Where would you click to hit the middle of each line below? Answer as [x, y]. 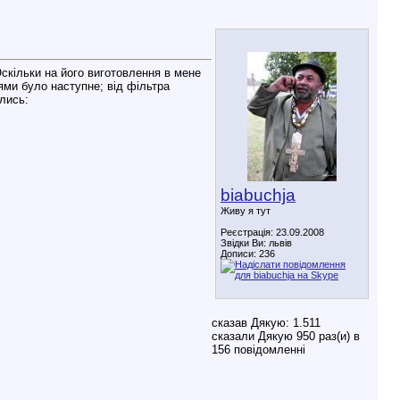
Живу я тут [246, 211]
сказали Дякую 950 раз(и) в [286, 336]
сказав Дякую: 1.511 [266, 323]
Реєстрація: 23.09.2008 [272, 232]
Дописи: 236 [248, 254]
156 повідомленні [258, 350]
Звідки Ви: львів [256, 243]
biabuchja [258, 195]
